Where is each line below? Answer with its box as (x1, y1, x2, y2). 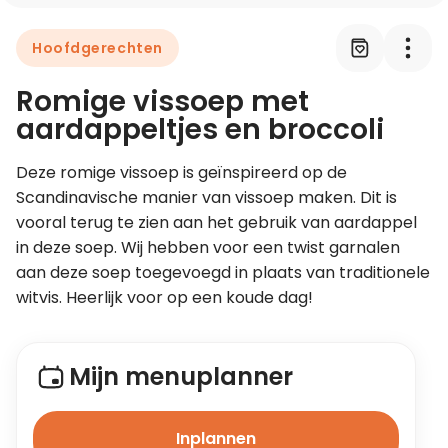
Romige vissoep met (16, 81, 309, 121)
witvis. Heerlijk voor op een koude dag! (16, 285, 313, 309)
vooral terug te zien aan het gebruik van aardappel (16, 210, 417, 234)
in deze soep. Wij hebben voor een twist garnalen (16, 235, 400, 259)
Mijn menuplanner (69, 360, 293, 394)
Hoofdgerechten (32, 37, 163, 58)
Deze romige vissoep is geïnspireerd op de (16, 160, 347, 184)
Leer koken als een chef (278, 38, 437, 56)
